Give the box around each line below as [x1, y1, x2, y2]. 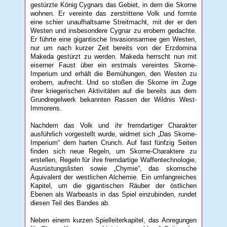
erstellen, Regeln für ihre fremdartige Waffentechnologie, [30, 156, 197, 164]
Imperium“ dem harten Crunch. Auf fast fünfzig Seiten [30, 138, 197, 146]
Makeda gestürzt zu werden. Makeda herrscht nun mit [30, 52, 197, 60]
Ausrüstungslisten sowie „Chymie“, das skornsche [30, 164, 197, 172]
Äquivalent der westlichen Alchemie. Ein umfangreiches [30, 173, 197, 181]
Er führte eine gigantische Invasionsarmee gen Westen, [30, 35, 197, 43]
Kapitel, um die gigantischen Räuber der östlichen [30, 181, 197, 190]
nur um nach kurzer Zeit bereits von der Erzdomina [30, 44, 197, 52]
